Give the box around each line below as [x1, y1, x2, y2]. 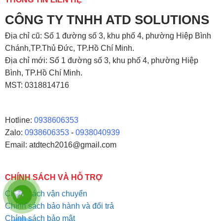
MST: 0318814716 [4, 81, 69, 90]
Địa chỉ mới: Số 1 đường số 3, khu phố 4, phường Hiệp [4, 56, 198, 65]
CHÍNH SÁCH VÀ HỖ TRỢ [4, 173, 103, 182]
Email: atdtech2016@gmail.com [4, 141, 116, 149]
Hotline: [4, 116, 34, 125]
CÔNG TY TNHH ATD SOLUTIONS [4, 13, 209, 27]
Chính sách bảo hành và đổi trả [4, 201, 114, 210]
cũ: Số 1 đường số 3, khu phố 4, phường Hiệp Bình [31, 32, 211, 40]
